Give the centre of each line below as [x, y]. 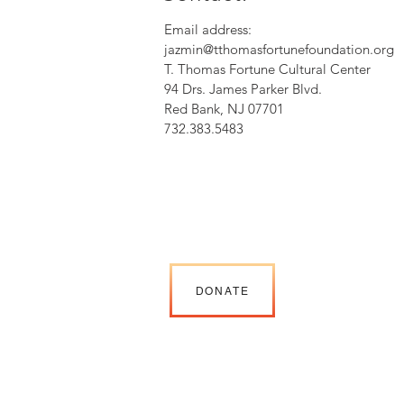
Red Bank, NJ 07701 [224, 109]
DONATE [222, 291]
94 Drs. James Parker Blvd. [243, 89]
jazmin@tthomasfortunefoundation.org [279, 49]
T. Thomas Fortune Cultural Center [267, 69]
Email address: [208, 29]
